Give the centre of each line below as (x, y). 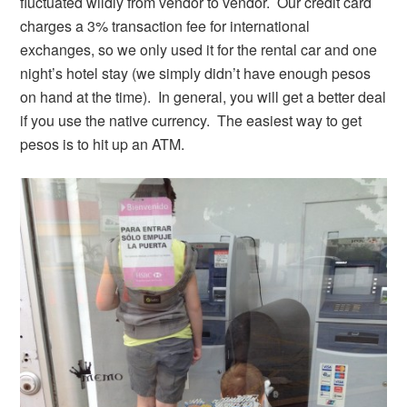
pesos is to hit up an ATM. (103, 144)
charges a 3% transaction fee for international (165, 26)
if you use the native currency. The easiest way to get (191, 121)
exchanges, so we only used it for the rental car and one (199, 50)
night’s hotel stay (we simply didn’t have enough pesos (196, 74)
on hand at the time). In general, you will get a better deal (203, 97)
